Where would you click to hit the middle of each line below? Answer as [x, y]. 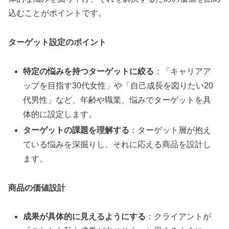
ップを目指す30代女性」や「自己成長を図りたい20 [118, 85]
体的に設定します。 [60, 114]
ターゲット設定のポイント [57, 42]
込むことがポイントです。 [57, 13]
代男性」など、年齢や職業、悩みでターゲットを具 [117, 100]
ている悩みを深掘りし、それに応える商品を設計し [117, 144]
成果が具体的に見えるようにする [85, 217]
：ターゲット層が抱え [170, 130]
